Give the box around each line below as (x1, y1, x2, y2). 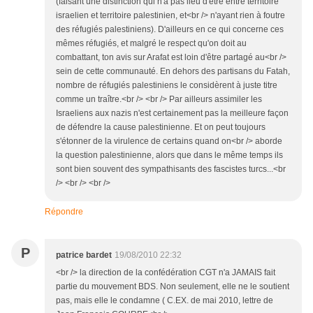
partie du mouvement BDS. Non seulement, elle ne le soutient (56, 282, 289, 292)
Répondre (45, 207, 83, 217)
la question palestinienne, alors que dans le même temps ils (56, 150, 283, 161)
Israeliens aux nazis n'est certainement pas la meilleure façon (56, 108, 289, 119)
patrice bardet (56, 250, 112, 261)
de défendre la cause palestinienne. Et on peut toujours (56, 122, 265, 133)
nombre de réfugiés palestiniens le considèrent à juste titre (56, 80, 277, 91)
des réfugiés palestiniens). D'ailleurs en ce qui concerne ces (56, 24, 284, 35)
